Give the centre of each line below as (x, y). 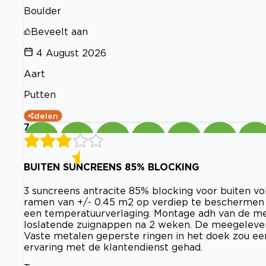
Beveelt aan (59, 31)
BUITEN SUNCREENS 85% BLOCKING (111, 167)
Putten (40, 94)
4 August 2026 (71, 53)
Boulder (42, 10)
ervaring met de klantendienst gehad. (113, 247)
